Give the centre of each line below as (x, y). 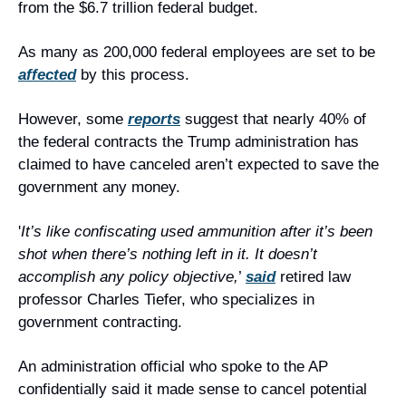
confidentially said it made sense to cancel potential (193, 389)
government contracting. (100, 322)
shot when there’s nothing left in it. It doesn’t (168, 254)
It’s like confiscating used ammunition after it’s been (197, 232)
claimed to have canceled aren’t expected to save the (198, 164)
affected (47, 75)
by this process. (133, 75)
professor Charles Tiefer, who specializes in (166, 300)
